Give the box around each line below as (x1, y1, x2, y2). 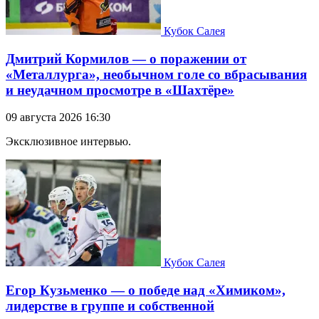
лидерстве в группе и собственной (6, 298, 214, 313)
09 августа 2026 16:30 (6, 111, 110, 124)
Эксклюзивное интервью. (6, 135, 131, 148)
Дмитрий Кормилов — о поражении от (6, 51, 246, 66)
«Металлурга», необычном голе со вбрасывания (6, 66, 307, 82)
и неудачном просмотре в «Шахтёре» (6, 82, 234, 98)
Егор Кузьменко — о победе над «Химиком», (6, 283, 286, 298)
